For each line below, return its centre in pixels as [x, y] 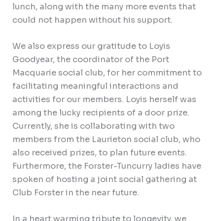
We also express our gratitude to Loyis [92, 46]
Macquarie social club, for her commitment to [107, 73]
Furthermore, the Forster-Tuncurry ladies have [107, 166]
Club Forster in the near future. [76, 192]
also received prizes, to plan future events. [100, 152]
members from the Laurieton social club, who [107, 139]
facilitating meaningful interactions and [96, 86]
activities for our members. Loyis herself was [105, 99]
